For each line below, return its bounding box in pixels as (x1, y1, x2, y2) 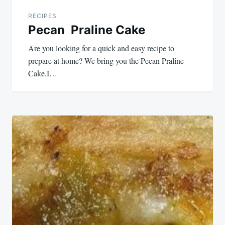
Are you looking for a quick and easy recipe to (28, 43, 174, 54)
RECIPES (28, 12, 57, 20)
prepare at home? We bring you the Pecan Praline (28, 55, 184, 66)
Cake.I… (28, 68, 57, 79)
